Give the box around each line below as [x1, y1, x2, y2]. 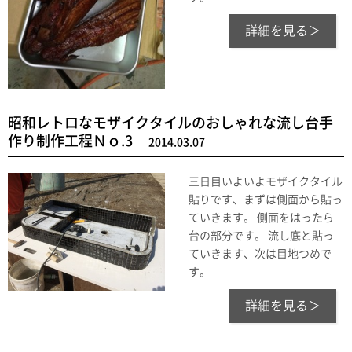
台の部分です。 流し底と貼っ [189, 230, 334, 242]
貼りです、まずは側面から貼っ [189, 194, 343, 206]
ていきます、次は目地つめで [189, 248, 332, 260]
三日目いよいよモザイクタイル [189, 176, 343, 188]
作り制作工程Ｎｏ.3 [8, 134, 133, 148]
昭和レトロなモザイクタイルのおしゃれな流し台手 [8, 115, 333, 130]
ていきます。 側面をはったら [189, 212, 334, 224]
